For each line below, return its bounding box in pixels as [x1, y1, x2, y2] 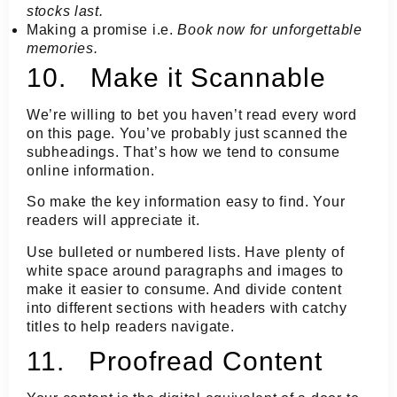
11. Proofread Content [27, 346, 323, 377]
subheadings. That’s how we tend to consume [27, 144, 340, 160]
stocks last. [27, 3, 104, 19]
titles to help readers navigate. [27, 318, 235, 334]
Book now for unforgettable [177, 21, 362, 37]
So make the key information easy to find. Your [27, 194, 346, 210]
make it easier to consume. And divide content [27, 281, 342, 297]
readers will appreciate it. [27, 213, 200, 229]
